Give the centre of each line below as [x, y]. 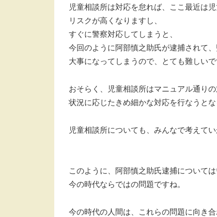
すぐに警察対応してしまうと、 [123, 34]
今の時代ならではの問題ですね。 [127, 185]
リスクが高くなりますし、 [115, 20]
